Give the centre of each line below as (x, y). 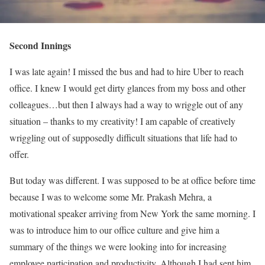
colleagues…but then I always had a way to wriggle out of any (126, 105)
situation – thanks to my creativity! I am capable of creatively (122, 121)
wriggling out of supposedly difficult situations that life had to (123, 138)
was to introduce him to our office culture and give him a (114, 230)
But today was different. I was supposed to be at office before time (132, 180)
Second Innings (40, 46)
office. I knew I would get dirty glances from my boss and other (127, 88)
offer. (19, 154)
